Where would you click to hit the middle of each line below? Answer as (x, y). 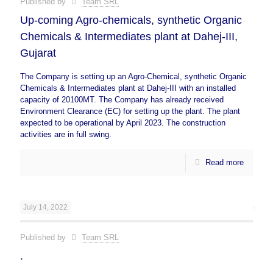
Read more (225, 162)
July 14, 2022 (45, 207)
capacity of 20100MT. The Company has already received (122, 100)
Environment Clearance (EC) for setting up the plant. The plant (130, 111)
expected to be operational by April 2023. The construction (123, 123)
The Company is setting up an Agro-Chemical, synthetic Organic (133, 76)
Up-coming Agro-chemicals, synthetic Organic (131, 20)
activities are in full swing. (66, 134)
